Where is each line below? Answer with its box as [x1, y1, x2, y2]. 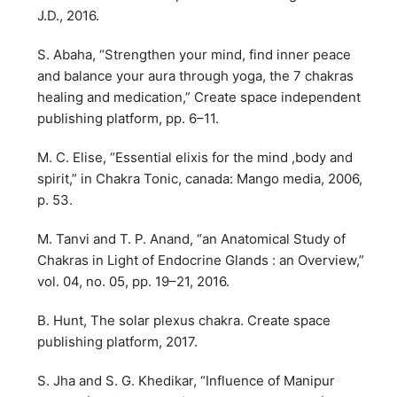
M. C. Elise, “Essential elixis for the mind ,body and [37, 148, 354, 166]
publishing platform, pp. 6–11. [37, 109, 220, 127]
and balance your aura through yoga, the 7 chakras [37, 66, 354, 84]
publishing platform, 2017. [37, 332, 198, 350]
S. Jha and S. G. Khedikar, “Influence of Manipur [37, 371, 336, 389]
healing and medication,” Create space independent [37, 88, 362, 105]
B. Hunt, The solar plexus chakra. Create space [37, 311, 331, 329]
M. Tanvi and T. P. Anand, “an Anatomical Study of [37, 230, 346, 247]
